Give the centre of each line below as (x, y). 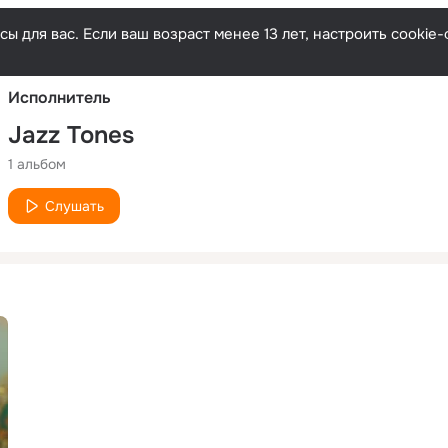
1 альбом (37, 163)
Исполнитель (59, 97)
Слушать (74, 205)
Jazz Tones (71, 134)
